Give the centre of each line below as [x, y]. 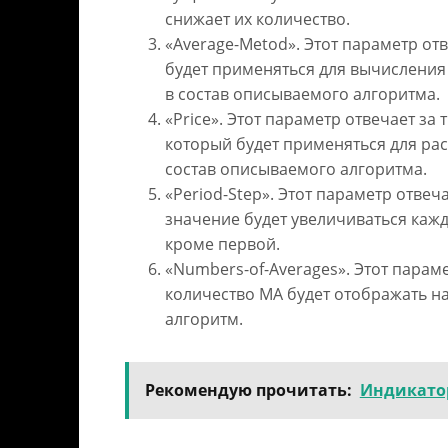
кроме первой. [222, 243]
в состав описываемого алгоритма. [302, 93]
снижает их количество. [257, 18]
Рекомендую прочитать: [248, 389]
